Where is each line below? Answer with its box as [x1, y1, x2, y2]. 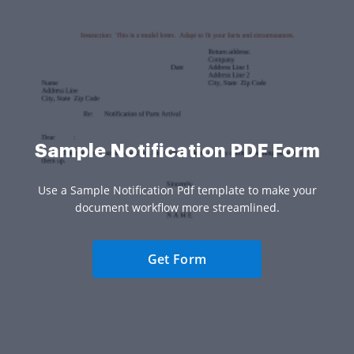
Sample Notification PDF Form [34, 141, 320, 160]
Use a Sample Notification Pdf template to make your [37, 182, 317, 198]
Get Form [147, 250, 207, 268]
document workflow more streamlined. [74, 199, 280, 215]
